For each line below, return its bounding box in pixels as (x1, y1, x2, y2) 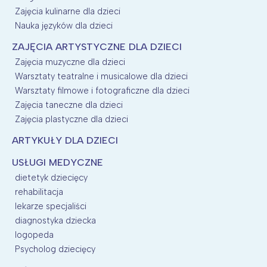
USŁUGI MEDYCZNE (12, 156, 103, 168)
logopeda (15, 229, 54, 240)
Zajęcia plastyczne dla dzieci (15, 113, 128, 125)
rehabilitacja (15, 186, 63, 197)
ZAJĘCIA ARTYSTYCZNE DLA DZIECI (12, 41, 182, 52)
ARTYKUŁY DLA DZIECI (12, 134, 118, 146)
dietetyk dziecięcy (15, 172, 88, 183)
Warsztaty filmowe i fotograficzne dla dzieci (15, 85, 190, 96)
